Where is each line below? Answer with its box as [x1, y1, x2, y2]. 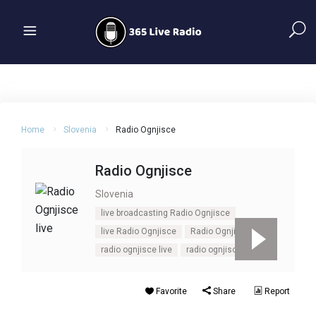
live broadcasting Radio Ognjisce [101, 208, 230, 218]
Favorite [154, 286, 187, 296]
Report [262, 286, 290, 296]
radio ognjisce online [186, 245, 268, 255]
